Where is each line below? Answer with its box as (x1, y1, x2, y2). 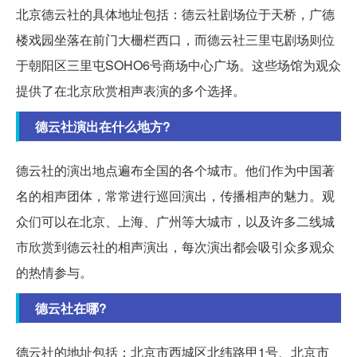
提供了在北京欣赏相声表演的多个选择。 (16, 81, 245, 100)
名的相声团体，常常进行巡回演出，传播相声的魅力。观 (16, 186, 335, 206)
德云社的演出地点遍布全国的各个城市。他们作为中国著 (16, 161, 335, 180)
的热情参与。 (16, 263, 92, 282)
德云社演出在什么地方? (35, 117, 171, 136)
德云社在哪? (35, 299, 107, 318)
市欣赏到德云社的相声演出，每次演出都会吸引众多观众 (16, 237, 335, 257)
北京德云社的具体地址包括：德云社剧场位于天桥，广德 (16, 5, 335, 24)
